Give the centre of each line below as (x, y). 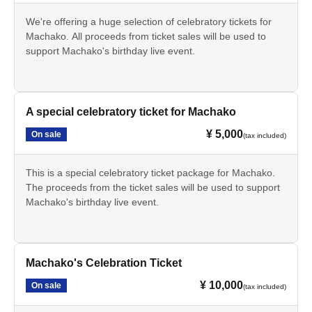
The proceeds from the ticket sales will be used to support (153, 188)
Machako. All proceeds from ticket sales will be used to (146, 37)
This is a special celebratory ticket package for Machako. (150, 173)
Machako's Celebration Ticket (104, 263)
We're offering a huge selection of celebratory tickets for (149, 22)
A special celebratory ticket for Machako (131, 112)
